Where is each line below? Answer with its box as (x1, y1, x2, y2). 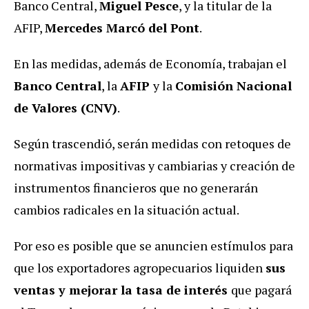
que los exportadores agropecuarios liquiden (14, 259, 266, 277)
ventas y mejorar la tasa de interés (14, 281, 231, 299)
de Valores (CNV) (14, 99, 117, 117)
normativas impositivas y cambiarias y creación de (14, 157, 295, 175)
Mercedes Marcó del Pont (45, 19, 199, 37)
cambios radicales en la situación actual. (14, 201, 239, 219)
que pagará (231, 281, 292, 299)
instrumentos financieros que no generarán (14, 179, 258, 197)
